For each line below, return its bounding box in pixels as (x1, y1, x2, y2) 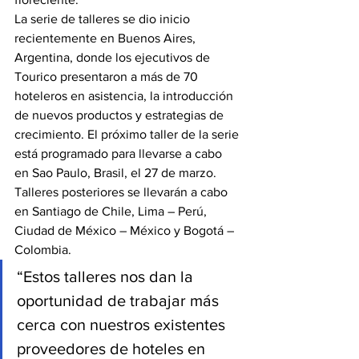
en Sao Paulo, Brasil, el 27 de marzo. (14, 166, 220, 179)
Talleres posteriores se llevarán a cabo (14, 185, 231, 199)
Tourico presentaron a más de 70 (14, 70, 201, 83)
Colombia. (14, 243, 71, 256)
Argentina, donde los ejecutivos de (14, 50, 213, 64)
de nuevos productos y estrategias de (14, 108, 227, 122)
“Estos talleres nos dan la (17, 268, 197, 285)
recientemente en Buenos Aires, (14, 31, 199, 45)
